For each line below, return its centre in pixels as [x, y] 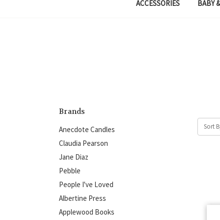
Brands [72, 111]
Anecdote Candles [87, 129]
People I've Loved [86, 184]
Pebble [70, 171]
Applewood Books [87, 212]
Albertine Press [82, 198]
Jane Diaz [74, 157]
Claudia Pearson [83, 143]
